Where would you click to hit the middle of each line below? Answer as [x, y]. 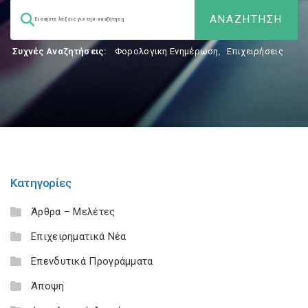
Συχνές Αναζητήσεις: [60, 51]
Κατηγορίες [41, 183]
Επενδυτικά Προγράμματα [92, 261]
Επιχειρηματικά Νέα [79, 236]
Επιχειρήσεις [255, 51]
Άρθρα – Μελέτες [73, 212]
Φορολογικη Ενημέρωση [166, 51]
